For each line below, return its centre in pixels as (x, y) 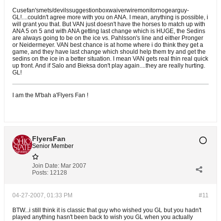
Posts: (40, 173)
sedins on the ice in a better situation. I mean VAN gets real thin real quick (110, 59)
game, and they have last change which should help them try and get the (109, 52)
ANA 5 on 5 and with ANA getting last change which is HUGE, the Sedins (109, 31)
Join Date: (46, 166)
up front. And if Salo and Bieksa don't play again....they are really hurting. (109, 66)
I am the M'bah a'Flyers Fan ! (50, 95)
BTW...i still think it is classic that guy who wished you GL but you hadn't (107, 210)
